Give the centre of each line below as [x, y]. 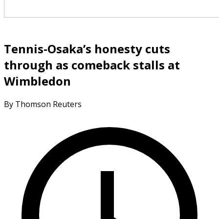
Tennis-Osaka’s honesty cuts [87, 48]
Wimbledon [37, 81]
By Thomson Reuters [43, 104]
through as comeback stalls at [92, 65]
